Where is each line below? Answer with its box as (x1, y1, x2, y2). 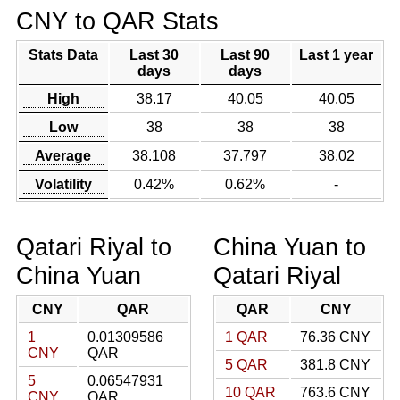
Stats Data (28, 47, 98, 62)
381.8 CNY (300, 357, 371, 372)
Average (35, 148, 92, 163)
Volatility (34, 177, 92, 192)
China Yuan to (213, 233, 366, 261)
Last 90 (221, 47, 271, 62)
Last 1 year (299, 47, 374, 62)
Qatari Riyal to (15, 233, 171, 261)
